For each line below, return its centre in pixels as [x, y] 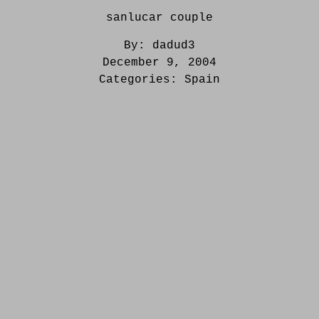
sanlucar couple [159, 17]
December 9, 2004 [159, 62]
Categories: [142, 79]
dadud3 [174, 45]
